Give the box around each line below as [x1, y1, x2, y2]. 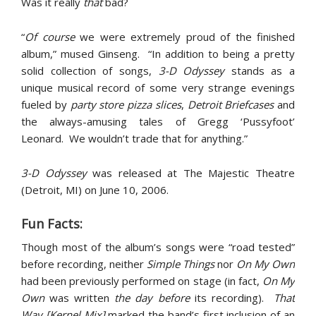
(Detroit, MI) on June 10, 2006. [21, 183, 169, 197]
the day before [114, 291, 190, 305]
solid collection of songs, [21, 63, 152, 78]
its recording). [189, 291, 274, 305]
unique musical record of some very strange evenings [21, 80, 295, 95]
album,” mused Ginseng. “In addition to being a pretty [21, 47, 295, 61]
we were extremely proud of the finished [74, 30, 295, 44]
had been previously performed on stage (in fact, [21, 274, 262, 288]
